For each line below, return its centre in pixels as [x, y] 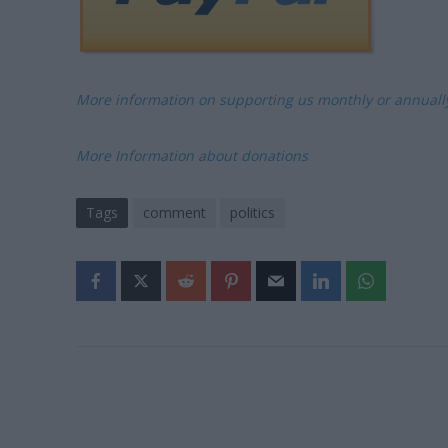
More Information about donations [191, 156]
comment [174, 213]
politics [252, 213]
